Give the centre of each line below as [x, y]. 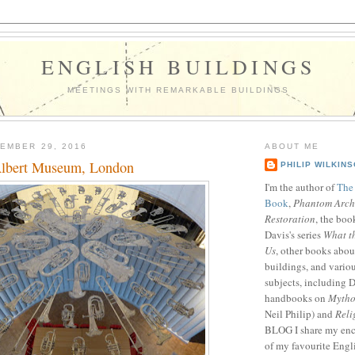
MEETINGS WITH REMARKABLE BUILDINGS [178, 90]
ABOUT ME [292, 147]
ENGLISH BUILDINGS [178, 67]
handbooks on [296, 298]
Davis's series [294, 235]
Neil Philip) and [300, 314]
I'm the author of [301, 187]
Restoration [290, 219]
